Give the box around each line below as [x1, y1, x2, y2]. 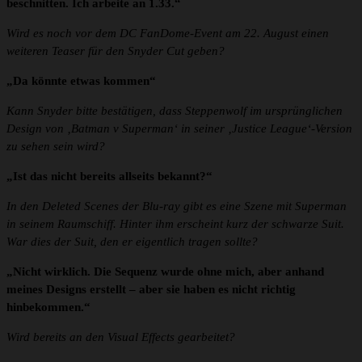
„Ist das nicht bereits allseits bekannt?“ [6, 170, 213, 183]
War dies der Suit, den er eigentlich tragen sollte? [6, 235, 258, 249]
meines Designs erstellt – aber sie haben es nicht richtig [6, 283, 296, 297]
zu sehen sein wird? [6, 140, 105, 154]
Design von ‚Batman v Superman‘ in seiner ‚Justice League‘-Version [6, 122, 352, 136]
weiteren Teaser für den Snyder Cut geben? [6, 44, 225, 58]
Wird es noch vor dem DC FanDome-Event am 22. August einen [6, 27, 329, 40]
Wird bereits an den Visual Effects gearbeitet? [6, 330, 235, 344]
